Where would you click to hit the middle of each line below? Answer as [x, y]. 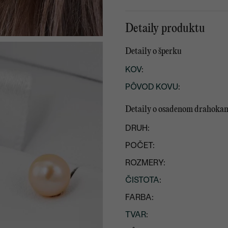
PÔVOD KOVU [152, 87]
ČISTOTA [142, 180]
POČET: [140, 146]
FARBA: [140, 197]
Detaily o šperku [154, 51]
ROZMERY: [146, 163]
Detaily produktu [165, 29]
